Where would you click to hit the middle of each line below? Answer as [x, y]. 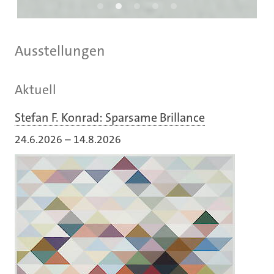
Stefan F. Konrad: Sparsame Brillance [110, 117]
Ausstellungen [60, 51]
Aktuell [35, 90]
